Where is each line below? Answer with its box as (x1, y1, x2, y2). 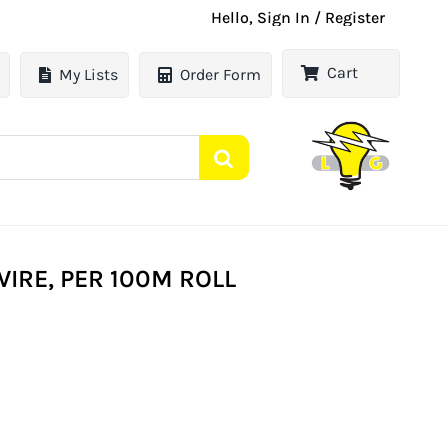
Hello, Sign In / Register (211, 8, 386, 27)
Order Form (180, 65, 262, 85)
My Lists (59, 65, 119, 85)
